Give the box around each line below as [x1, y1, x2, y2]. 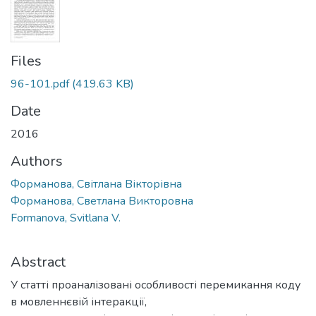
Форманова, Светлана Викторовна [11, 193, 193, 209]
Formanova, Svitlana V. [11, 209, 121, 226]
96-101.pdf [11, 75, 69, 92]
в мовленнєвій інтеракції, [11, 293, 147, 310]
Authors [11, 151, 63, 171]
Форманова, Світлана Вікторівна [11, 176, 182, 192]
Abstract [11, 252, 66, 272]
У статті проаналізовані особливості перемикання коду [11, 276, 300, 293]
